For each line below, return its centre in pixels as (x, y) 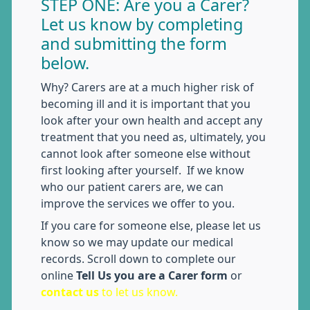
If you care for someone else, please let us (151, 226)
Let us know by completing (142, 25)
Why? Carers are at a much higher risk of (147, 87)
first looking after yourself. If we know (143, 170)
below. (65, 63)
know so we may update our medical (137, 242)
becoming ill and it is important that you (146, 104)
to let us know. (140, 292)
